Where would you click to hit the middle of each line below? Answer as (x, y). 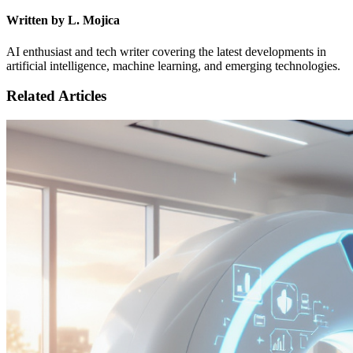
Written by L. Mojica (63, 20)
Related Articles (56, 96)
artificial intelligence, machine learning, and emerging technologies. (173, 65)
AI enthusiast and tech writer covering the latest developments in (166, 51)
